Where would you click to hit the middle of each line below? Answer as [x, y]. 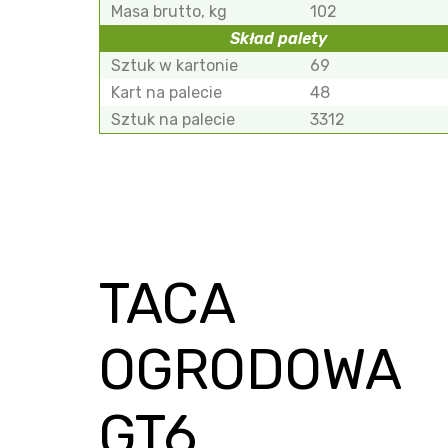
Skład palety [279, 39]
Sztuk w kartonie [175, 66]
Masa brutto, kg [169, 12]
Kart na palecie [167, 93]
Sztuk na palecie [173, 120]
